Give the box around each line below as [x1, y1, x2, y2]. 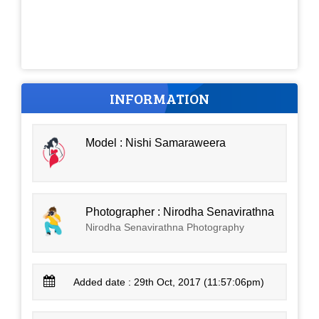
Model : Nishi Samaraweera [85, 136, 226, 149]
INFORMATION [110, 88, 209, 108]
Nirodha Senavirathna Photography [85, 221, 245, 233]
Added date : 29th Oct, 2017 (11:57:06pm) [73, 276, 265, 288]
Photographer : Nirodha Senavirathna [85, 205, 275, 218]
